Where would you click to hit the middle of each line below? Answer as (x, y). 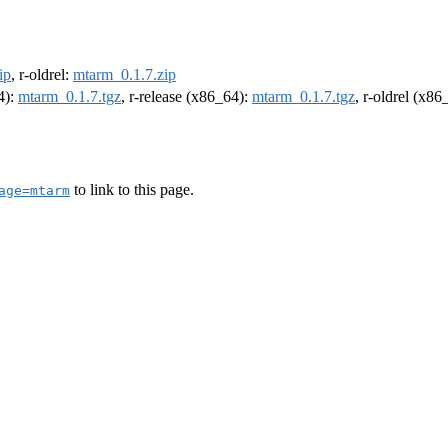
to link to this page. (132, 189)
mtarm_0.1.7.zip (124, 75)
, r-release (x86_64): (186, 97)
